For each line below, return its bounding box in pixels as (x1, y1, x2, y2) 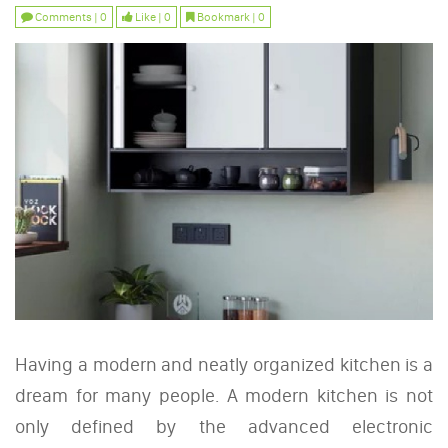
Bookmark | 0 (195, 10, 265, 24)
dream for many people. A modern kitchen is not (15, 383, 433, 407)
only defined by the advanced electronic (15, 414, 433, 438)
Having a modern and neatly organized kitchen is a (15, 352, 433, 376)
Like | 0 (133, 10, 171, 24)
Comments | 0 (33, 10, 107, 24)
